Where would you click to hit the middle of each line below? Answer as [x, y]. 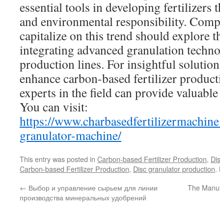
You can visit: [54, 107]
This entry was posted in [58, 159]
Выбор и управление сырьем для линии [92, 187]
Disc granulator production [174, 169]
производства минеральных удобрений [83, 197]
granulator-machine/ [70, 135]
